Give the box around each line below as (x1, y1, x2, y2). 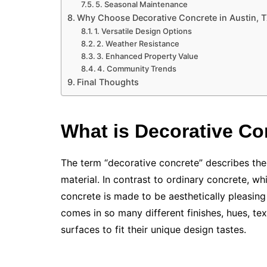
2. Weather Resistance (97, 39, 180, 49)
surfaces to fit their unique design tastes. (61, 223, 246, 236)
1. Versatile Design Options (94, 26, 193, 36)
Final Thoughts (76, 77, 139, 88)
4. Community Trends (97, 64, 177, 74)
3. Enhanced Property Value (97, 51, 199, 61)
